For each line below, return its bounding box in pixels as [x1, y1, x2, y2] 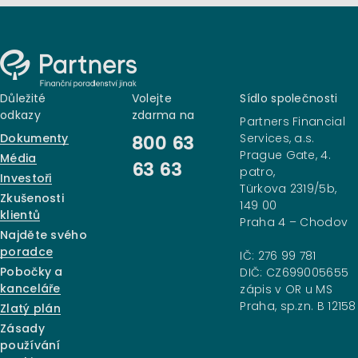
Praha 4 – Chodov [240, 214, 348, 230]
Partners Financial [240, 113, 345, 129]
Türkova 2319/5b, [240, 181, 337, 197]
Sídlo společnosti [240, 90, 338, 106]
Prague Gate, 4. [240, 147, 331, 163]
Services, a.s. [240, 130, 315, 146]
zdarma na [131, 107, 195, 123]
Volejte [131, 90, 172, 106]
